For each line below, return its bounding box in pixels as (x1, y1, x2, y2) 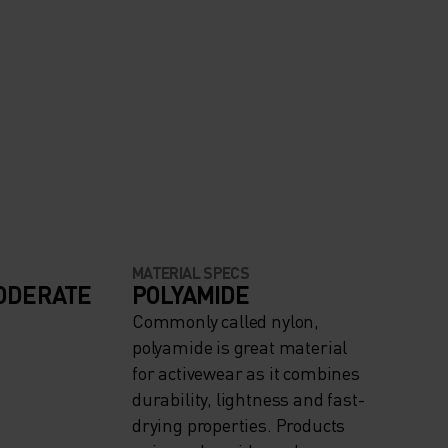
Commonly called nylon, (132, 309, 320, 333)
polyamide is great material (132, 335, 348, 359)
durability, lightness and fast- (132, 387, 365, 411)
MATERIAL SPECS (132, 262, 250, 284)
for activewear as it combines (132, 361, 360, 385)
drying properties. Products (132, 413, 346, 437)
